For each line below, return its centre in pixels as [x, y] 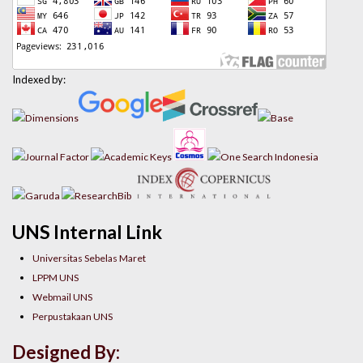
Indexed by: [39, 80]
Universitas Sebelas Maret [90, 258]
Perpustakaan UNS [73, 316]
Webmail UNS [63, 297]
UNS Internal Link [87, 231]
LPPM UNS [56, 277]
